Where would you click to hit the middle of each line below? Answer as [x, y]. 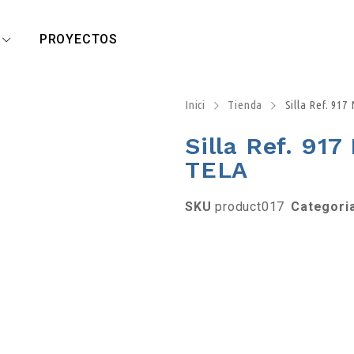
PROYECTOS [79, 39]
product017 [250, 207]
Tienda [245, 105]
